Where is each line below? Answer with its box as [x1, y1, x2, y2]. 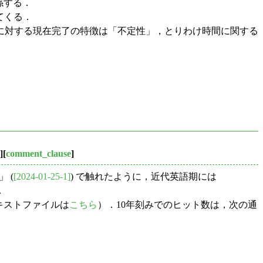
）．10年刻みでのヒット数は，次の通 [97, 199, 257, 210]
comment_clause [6, 148, 71, 159]
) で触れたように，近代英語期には [70, 171, 217, 181]
